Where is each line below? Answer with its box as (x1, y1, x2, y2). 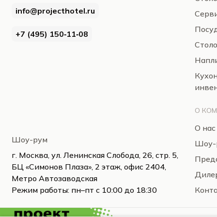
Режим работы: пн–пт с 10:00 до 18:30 (12, 185, 157, 195)
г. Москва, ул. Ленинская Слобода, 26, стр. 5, (12, 150, 178, 160)
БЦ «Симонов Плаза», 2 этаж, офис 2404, (12, 162, 166, 171)
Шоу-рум (12, 135, 47, 144)
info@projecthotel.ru (15, 6, 95, 15)
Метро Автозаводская (12, 173, 97, 183)
